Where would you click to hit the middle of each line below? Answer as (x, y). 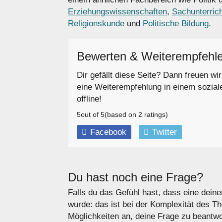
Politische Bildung (176, 24)
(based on (121, 115)
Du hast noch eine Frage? (136, 177)
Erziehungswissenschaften (117, 12)
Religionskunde (96, 24)
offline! (89, 99)
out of (91, 115)
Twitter (164, 132)
